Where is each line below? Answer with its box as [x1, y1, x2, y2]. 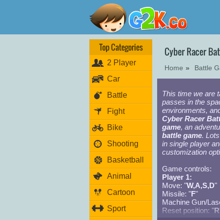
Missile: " [162, 190, 191, 198]
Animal [107, 172, 132, 180]
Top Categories [99, 41, 143, 53]
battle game [162, 131, 202, 139]
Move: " [162, 181, 187, 190]
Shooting [107, 139, 138, 148]
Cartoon [107, 188, 135, 196]
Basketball [107, 156, 144, 164]
